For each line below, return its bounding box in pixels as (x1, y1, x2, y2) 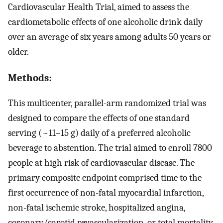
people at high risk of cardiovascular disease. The (8, 157, 195, 168)
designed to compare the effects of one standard (8, 112, 190, 123)
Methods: (8, 71, 52, 84)
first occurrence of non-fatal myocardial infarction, (8, 187, 204, 198)
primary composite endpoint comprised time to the (8, 172, 202, 183)
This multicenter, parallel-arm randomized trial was (8, 97, 206, 109)
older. (8, 46, 29, 58)
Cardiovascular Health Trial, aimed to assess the (8, 1, 189, 13)
